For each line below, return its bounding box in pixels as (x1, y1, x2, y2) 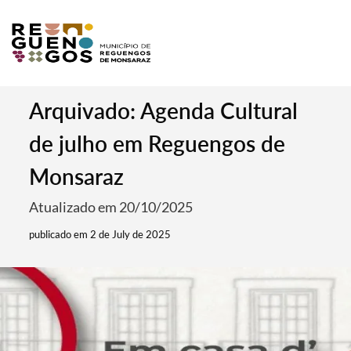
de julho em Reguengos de (29, 130, 286, 157)
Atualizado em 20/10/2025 (29, 198, 194, 215)
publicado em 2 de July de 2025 (29, 228, 172, 241)
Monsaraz (29, 163, 125, 190)
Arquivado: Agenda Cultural (29, 97, 299, 124)
